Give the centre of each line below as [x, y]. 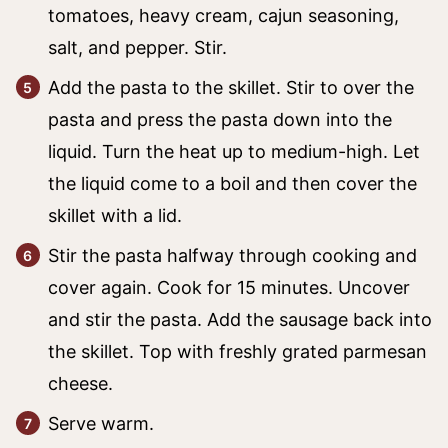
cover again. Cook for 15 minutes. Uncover [229, 287]
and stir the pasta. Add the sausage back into [240, 319]
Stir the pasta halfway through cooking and [232, 255]
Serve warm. [101, 423]
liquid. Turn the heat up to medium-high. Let [234, 151]
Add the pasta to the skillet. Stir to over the [231, 87]
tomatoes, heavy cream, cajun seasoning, [223, 15]
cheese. [80, 383]
